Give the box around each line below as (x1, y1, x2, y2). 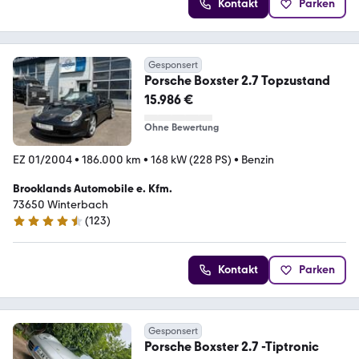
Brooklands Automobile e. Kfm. (13, 182, 172, 196)
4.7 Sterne (12, 220, 63, 235)
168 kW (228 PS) (151, 153, 232, 167)
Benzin (241, 153, 274, 167)
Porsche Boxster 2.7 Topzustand (143, 73, 330, 89)
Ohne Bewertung (143, 122, 219, 134)
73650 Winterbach (13, 198, 108, 212)
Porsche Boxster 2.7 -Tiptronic (143, 339, 320, 355)
